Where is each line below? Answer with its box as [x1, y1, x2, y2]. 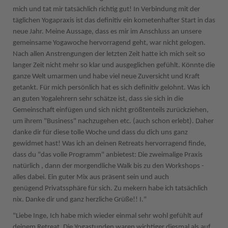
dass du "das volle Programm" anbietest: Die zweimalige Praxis [13, 151, 203, 159]
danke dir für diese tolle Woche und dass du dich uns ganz [13, 129, 188, 136]
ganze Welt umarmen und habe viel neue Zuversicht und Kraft [13, 73, 199, 80]
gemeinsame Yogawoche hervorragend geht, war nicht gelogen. [13, 39, 206, 47]
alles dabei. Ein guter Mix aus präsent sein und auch [13, 174, 169, 181]
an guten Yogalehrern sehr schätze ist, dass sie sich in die [13, 95, 183, 103]
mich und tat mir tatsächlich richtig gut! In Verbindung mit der [13, 6, 200, 13]
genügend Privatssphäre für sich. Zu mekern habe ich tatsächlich [13, 185, 208, 192]
